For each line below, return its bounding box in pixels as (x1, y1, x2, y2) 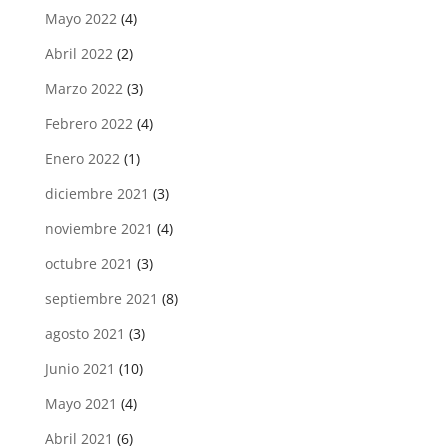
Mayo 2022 (44, 8, 117, 28)
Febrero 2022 (44, 113, 133, 133)
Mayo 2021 (44, 393, 117, 413)
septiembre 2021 (44, 288, 158, 308)
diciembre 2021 (44, 183, 149, 203)
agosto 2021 (44, 323, 125, 343)
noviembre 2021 (44, 218, 153, 238)
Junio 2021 (44, 358, 115, 378)
